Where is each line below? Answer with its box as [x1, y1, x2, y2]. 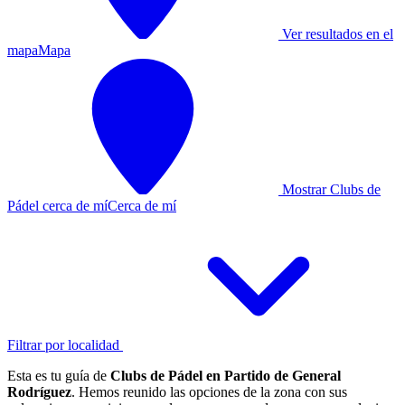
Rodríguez [7, 383, 71, 400]
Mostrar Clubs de [282, 181, 381, 197]
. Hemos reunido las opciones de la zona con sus [71, 383, 347, 400]
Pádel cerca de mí [7, 197, 108, 213]
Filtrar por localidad [7, 336, 123, 353]
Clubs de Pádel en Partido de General [110, 367, 341, 383]
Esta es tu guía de [7, 367, 110, 383]
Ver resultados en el [282, 25, 393, 42]
